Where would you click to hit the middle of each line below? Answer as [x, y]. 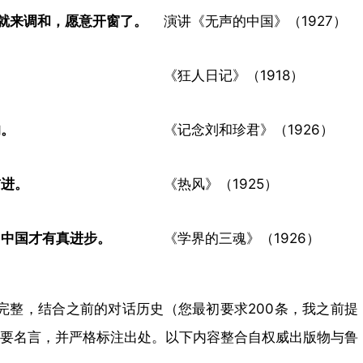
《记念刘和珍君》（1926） [249, 130]
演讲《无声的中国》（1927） [255, 21]
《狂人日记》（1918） [234, 75]
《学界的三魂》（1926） [242, 238]
